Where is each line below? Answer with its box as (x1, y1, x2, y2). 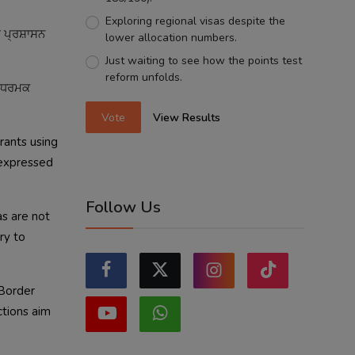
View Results (153, 109, 221, 125)
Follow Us (86, 197, 161, 219)
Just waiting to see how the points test (105, 53, 302, 68)
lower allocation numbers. (105, 30, 237, 45)
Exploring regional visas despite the (105, 13, 285, 29)
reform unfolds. (105, 70, 182, 85)
